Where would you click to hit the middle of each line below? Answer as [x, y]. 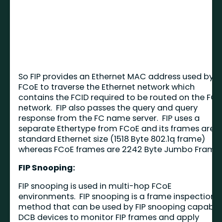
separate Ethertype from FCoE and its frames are [117, 128]
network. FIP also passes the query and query [108, 108]
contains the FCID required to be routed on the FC [118, 97]
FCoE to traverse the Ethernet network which [107, 87]
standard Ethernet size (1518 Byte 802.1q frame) [112, 139]
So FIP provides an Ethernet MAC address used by [116, 76]
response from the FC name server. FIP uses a [109, 118]
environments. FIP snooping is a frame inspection [117, 196]
